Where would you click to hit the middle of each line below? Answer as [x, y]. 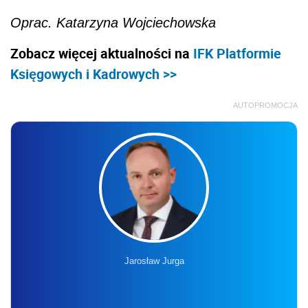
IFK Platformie [237, 53]
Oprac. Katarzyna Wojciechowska [113, 22]
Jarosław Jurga [154, 261]
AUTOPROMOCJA [265, 105]
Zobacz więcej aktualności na [102, 53]
